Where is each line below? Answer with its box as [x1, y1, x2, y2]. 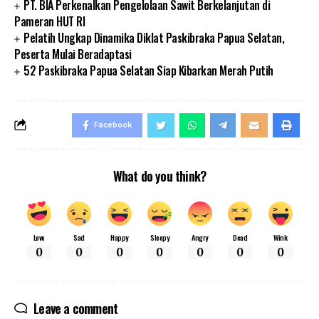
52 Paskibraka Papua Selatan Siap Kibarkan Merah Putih [23, 61, 273, 79]
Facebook [94, 120, 132, 130]
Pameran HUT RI [14, 12, 85, 30]
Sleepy [150, 231, 169, 243]
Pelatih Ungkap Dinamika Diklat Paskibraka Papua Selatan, [23, 28, 285, 46]
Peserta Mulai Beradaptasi [14, 45, 132, 63]
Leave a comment [33, 298, 118, 318]
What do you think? [113, 166, 206, 185]
